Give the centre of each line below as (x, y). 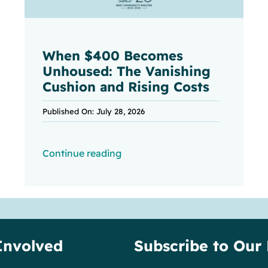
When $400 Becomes (112, 56)
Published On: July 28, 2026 (93, 112)
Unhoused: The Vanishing (126, 71)
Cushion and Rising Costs (126, 87)
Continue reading (82, 153)
